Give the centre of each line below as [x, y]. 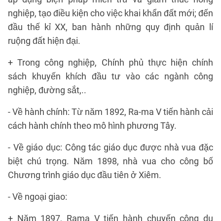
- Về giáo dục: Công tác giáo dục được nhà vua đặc [110, 147]
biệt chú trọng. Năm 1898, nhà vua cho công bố [110, 161]
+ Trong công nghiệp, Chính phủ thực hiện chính [110, 62]
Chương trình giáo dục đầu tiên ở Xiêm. [85, 175]
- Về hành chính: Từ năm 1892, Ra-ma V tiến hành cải [110, 112]
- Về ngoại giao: [37, 197]
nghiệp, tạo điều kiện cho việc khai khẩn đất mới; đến [110, 13]
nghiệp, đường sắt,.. [47, 90]
